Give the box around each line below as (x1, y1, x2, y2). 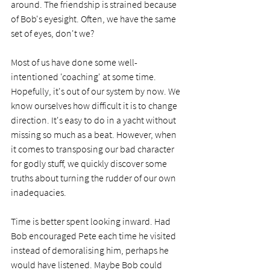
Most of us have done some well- (11, 55, 137, 68)
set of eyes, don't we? (11, 27, 96, 39)
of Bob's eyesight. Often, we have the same (11, 12, 178, 25)
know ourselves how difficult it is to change (11, 99, 179, 111)
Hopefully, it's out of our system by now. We (11, 84, 182, 97)
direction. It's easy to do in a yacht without (11, 113, 178, 126)
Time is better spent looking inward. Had (11, 215, 172, 227)
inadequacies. (11, 186, 66, 198)
